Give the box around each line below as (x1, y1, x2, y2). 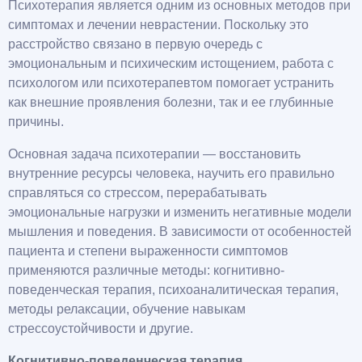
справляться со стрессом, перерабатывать (8, 186, 267, 200)
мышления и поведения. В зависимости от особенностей (8, 225, 351, 239)
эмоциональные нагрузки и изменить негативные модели (8, 205, 351, 220)
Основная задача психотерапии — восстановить (8, 147, 301, 162)
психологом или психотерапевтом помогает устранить (8, 76, 334, 90)
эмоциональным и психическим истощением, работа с (8, 57, 334, 71)
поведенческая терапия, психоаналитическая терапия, (8, 283, 339, 297)
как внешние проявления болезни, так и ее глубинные (8, 95, 334, 110)
